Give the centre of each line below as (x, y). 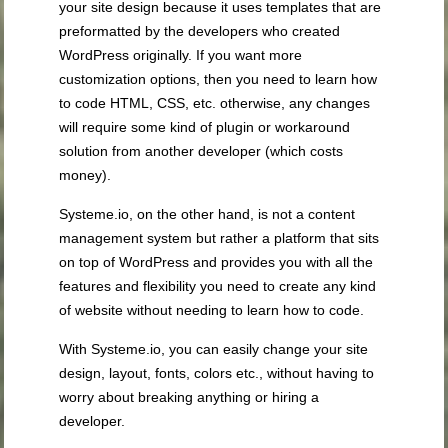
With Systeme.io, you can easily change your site (214, 349)
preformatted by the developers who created (200, 31)
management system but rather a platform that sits (219, 238)
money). (85, 175)
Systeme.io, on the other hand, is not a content (207, 214)
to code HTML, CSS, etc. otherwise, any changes (215, 103)
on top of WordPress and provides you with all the (216, 262)
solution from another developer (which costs (201, 151)
